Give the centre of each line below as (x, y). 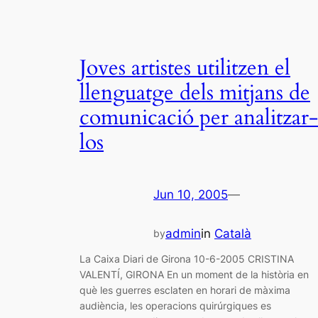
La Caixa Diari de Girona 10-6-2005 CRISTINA (187, 259)
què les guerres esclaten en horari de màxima (185, 290)
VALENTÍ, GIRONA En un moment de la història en (194, 275)
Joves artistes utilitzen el (185, 68)
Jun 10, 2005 (191, 194)
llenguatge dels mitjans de (195, 93)
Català (233, 234)
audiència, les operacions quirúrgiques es (175, 306)
